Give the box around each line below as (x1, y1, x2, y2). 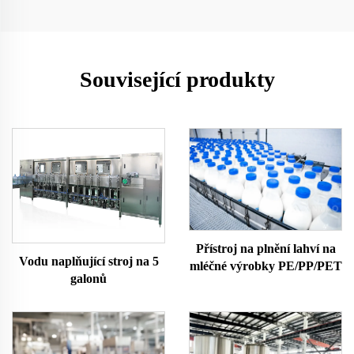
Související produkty (79, 67, 275, 92)
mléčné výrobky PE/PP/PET (189, 258, 342, 273)
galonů (70, 271, 107, 285)
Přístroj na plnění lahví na (195, 241, 336, 255)
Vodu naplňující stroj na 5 (18, 254, 159, 268)
